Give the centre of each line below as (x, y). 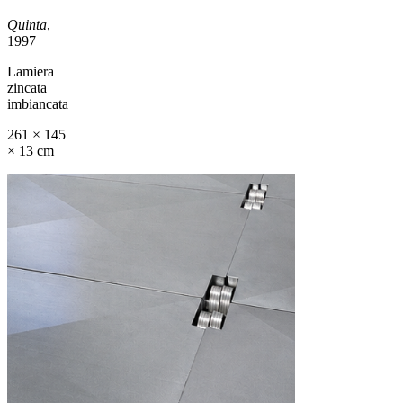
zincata (27, 87)
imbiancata (38, 103)
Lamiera (31, 71)
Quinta (27, 24)
